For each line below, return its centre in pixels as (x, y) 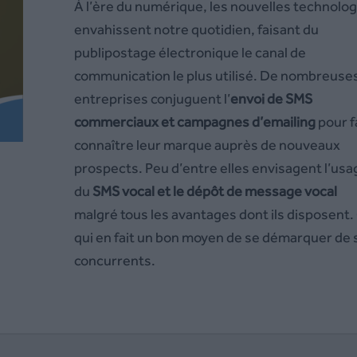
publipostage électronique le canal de (190, 52)
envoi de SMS (271, 98)
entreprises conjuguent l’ (152, 98)
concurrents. (114, 260)
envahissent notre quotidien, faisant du (196, 29)
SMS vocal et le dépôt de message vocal (213, 191)
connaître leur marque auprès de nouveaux (207, 145)
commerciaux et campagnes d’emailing (194, 122)
